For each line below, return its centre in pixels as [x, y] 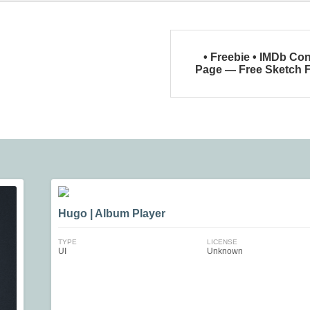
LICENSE [222, 242]
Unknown [225, 251]
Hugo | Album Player [112, 213]
